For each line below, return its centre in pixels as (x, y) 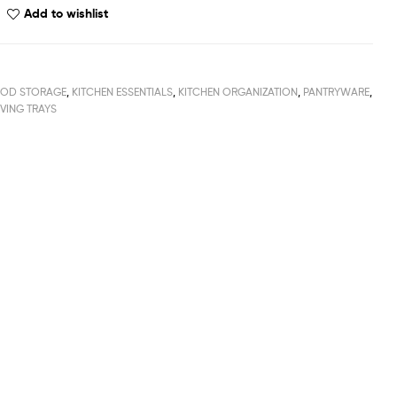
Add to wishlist (66, 13)
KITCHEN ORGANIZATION (238, 91)
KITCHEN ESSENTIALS (123, 91)
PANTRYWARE (337, 91)
